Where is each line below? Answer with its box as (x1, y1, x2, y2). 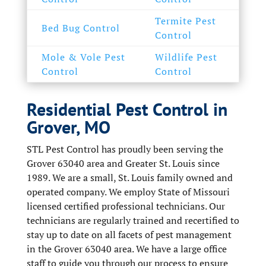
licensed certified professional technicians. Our (26, 199, 225, 213)
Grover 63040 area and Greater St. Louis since (26, 157, 220, 170)
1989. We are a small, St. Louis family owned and (26, 171, 233, 184)
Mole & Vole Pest (41, 50, 125, 64)
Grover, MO (26, 115, 110, 138)
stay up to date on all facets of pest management (26, 228, 232, 241)
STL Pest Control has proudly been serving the (26, 142, 223, 156)
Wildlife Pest (154, 50, 217, 64)
